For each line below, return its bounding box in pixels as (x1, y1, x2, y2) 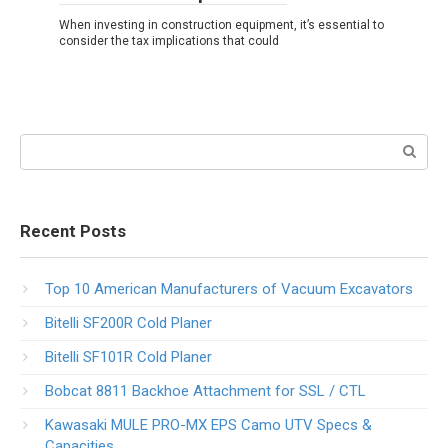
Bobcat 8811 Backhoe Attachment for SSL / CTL (45, 381, 366, 400)
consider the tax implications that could (59, 33, 279, 48)
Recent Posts (20, 221, 126, 241)
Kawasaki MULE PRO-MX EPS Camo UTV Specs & (45, 415, 372, 434)
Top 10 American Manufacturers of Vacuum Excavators (45, 279, 413, 298)
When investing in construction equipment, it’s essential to (59, 17, 384, 32)
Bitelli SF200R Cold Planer (45, 313, 212, 332)
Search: (20, 134, 69, 153)
